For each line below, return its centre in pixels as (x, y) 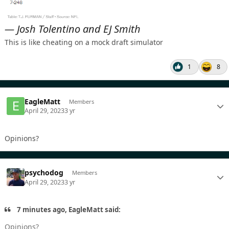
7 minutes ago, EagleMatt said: (68, 209)
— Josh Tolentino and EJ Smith (73, 29)
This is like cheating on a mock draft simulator (84, 42)
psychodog (44, 173)
